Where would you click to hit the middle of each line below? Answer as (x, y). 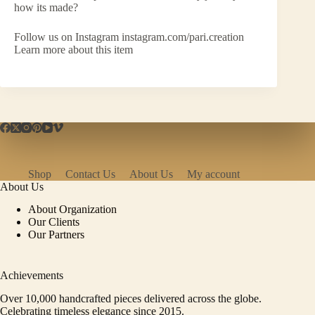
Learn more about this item (73, 49)
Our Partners (56, 235)
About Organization (72, 210)
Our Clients (54, 222)
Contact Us (90, 174)
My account (213, 174)
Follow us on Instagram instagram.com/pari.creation (129, 37)
